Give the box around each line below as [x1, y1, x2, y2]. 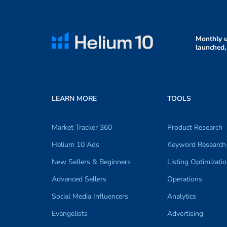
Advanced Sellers [52, 174, 106, 184]
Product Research [167, 123, 222, 132]
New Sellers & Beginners [52, 157, 131, 167]
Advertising [167, 209, 203, 218]
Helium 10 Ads [52, 140, 99, 149]
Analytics [167, 192, 196, 201]
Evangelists [52, 209, 88, 218]
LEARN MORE [52, 94, 97, 103]
